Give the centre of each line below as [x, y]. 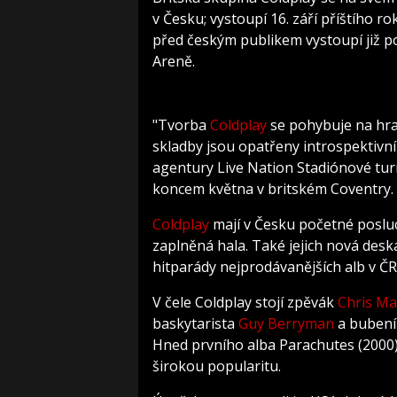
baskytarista [195, 324]
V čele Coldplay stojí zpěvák [245, 303]
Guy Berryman [286, 324]
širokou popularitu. [217, 366]
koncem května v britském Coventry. [273, 189]
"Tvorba [181, 125]
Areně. [174, 62]
